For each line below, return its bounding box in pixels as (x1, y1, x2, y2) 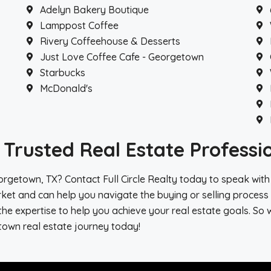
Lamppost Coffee (40, 19, 119, 31)
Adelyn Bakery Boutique (40, 4, 149, 16)
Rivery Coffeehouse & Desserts (40, 35, 181, 47)
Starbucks (40, 67, 86, 79)
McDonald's (40, 82, 93, 94)
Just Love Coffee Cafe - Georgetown (40, 51, 204, 63)
